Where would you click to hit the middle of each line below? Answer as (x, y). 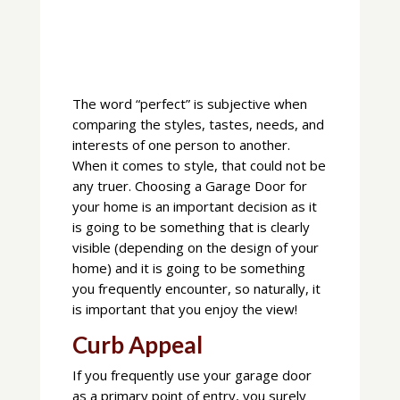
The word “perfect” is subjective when (189, 103)
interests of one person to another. (181, 144)
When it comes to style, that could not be (199, 165)
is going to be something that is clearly (191, 226)
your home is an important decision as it (194, 206)
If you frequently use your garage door (192, 375)
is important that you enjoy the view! (184, 308)
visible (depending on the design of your (195, 247)
